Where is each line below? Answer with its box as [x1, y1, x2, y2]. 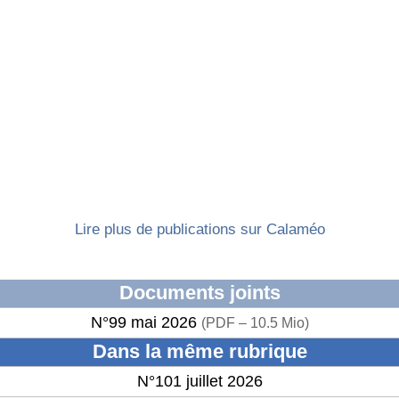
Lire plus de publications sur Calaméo [74, 221, 325, 239]
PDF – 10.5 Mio [205, 313, 305, 330]
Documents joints [118, 281, 281, 304]
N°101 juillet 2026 [136, 371, 263, 390]
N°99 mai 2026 [90, 313, 201, 331]
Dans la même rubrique [92, 339, 307, 362]
